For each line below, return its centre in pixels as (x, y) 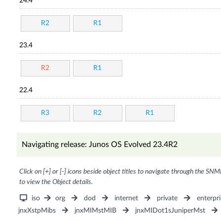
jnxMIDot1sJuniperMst (170, 211)
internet (127, 199)
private (167, 199)
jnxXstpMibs (37, 211)
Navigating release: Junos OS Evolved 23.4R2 (99, 145)
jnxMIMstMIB (95, 211)
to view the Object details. (56, 182)
